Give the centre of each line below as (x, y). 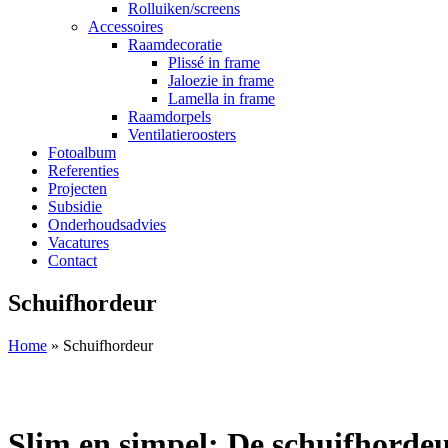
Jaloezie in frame (221, 80)
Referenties (83, 170)
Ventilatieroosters (182, 134)
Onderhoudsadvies (107, 224)
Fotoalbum (82, 152)
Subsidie (75, 206)
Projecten (77, 188)
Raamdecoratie (175, 44)
